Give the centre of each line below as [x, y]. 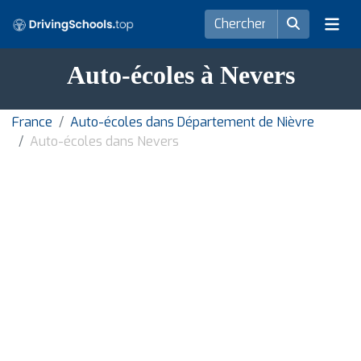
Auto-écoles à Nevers [180, 75]
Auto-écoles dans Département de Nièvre [192, 122]
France [32, 122]
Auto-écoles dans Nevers [104, 141]
